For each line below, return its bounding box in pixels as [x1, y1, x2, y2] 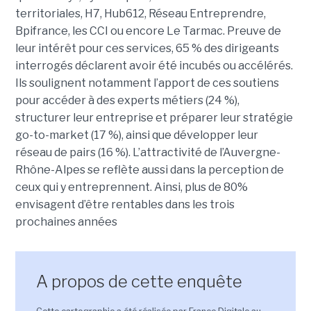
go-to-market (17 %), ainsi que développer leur [15, 128, 258, 142]
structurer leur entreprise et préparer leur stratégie [15, 110, 293, 124]
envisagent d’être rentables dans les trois [15, 197, 235, 211]
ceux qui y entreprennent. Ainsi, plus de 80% [15, 180, 250, 194]
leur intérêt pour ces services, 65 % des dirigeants [15, 41, 279, 55]
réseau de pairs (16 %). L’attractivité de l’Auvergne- [15, 145, 280, 159]
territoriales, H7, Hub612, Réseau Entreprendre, [15, 6, 266, 20]
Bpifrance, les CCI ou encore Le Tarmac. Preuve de [15, 24, 281, 37]
